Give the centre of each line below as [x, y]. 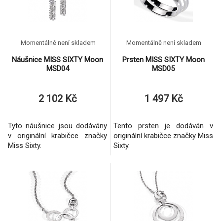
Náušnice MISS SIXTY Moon [57, 60]
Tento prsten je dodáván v [163, 126]
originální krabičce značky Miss [163, 136]
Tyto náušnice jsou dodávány [57, 126]
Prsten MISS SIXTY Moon [163, 60]
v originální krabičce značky [57, 136]
